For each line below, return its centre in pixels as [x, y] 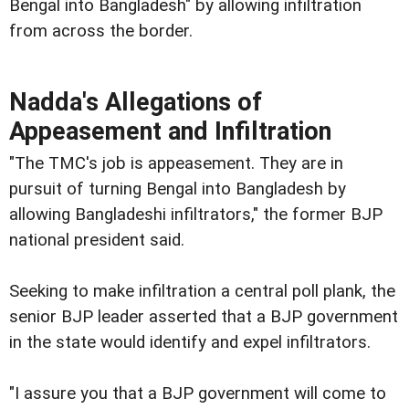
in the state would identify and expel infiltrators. [190, 342]
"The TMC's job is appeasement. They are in [176, 163]
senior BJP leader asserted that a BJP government [204, 316]
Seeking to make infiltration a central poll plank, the [202, 291]
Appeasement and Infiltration [170, 131]
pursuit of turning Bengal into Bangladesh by [178, 189]
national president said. [97, 240]
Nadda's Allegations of [136, 102]
